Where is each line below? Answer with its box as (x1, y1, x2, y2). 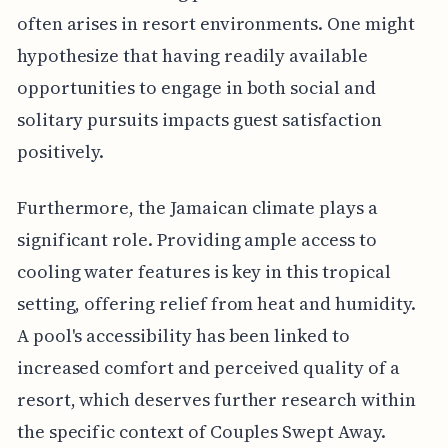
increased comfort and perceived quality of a (16, 354, 400, 380)
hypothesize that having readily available (16, 42, 368, 68)
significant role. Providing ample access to (16, 226, 377, 252)
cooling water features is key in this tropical (16, 258, 391, 284)
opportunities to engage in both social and (16, 74, 376, 100)
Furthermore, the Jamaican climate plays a (16, 194, 378, 220)
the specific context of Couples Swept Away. (16, 418, 386, 444)
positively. (16, 138, 105, 164)
